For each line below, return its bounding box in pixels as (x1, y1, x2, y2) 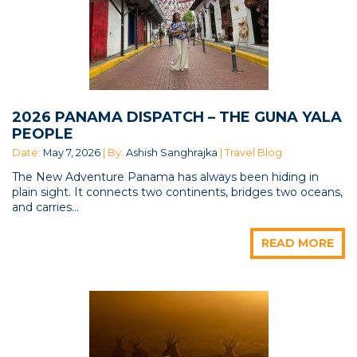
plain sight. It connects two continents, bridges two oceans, (12, 184, 343, 199)
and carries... (12, 199, 79, 214)
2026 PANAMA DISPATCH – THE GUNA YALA (12, 108, 342, 126)
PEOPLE (12, 124, 73, 143)
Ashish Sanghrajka (126, 146, 218, 159)
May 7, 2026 (43, 146, 100, 159)
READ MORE (261, 235, 334, 250)
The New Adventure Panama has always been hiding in (12, 169, 319, 184)
